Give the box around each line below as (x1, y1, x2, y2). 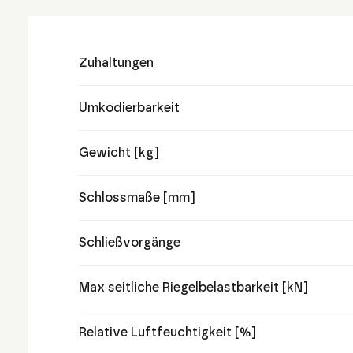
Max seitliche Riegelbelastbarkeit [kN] (79, 280, 308, 295)
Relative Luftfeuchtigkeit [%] (79, 325, 256, 340)
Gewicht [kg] (79, 145, 159, 160)
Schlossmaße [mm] (79, 190, 195, 205)
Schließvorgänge (79, 235, 180, 250)
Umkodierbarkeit (79, 100, 180, 115)
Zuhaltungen (79, 55, 154, 70)
